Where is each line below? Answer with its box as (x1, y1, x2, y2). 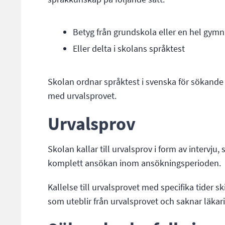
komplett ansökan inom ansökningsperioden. (47, 157, 221, 169)
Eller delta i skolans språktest (72, 42, 187, 55)
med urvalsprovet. (47, 89, 117, 102)
